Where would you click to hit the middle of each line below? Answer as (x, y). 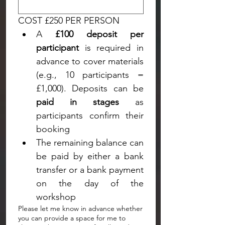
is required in (111, 48)
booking (53, 129)
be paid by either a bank (90, 156)
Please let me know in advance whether (80, 208)
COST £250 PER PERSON (69, 21)
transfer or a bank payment (90, 170)
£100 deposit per (99, 34)
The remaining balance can (90, 143)
